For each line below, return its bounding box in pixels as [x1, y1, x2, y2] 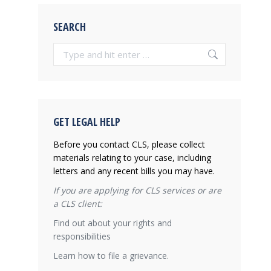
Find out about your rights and [53, 217, 172, 229]
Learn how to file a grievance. [53, 250, 169, 261]
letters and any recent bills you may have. [53, 165, 215, 177]
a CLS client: [53, 198, 102, 209]
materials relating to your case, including [53, 152, 211, 163]
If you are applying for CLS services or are [53, 184, 221, 196]
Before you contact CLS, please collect [53, 139, 205, 150]
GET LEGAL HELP [53, 114, 120, 129]
